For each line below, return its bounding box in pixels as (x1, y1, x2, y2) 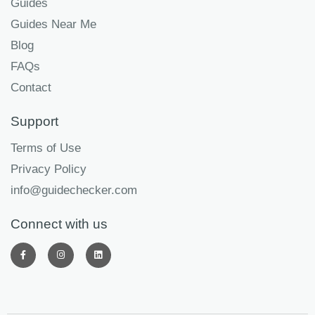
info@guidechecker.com (11, 183, 137, 197)
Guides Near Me (11, 17, 96, 31)
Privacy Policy (11, 162, 86, 176)
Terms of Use (11, 141, 81, 155)
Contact (11, 80, 51, 94)
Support (11, 113, 58, 129)
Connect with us (11, 216, 108, 231)
